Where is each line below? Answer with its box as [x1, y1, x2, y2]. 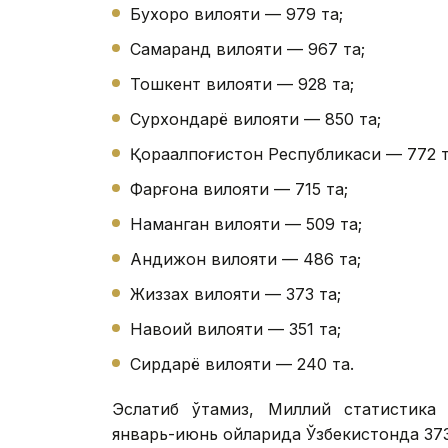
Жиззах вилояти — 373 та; [130, 283, 341, 304]
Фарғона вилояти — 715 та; [130, 178, 348, 199]
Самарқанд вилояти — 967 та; [130, 38, 365, 59]
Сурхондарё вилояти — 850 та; [130, 108, 381, 129]
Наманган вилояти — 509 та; [130, 213, 362, 234]
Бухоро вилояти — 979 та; [130, 3, 343, 24]
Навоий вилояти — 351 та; [130, 318, 341, 339]
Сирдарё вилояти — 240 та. [130, 353, 354, 374]
